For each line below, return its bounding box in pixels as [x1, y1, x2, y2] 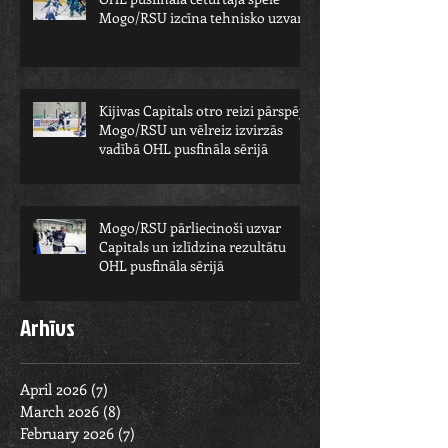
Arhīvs [20, 311, 75, 343]
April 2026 [20, 379, 87, 399]
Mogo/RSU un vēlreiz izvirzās [99, 120, 283, 139]
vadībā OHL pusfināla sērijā [99, 139, 268, 158]
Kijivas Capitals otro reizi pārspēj [99, 101, 303, 120]
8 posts [121, 401, 166, 421]
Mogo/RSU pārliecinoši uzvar [99, 218, 281, 237]
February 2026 [20, 423, 114, 443]
